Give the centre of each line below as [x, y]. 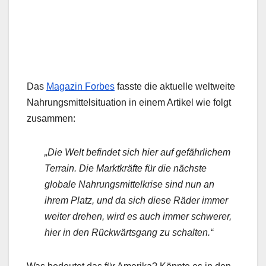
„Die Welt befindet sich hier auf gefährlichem [137, 153]
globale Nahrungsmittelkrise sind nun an [129, 185]
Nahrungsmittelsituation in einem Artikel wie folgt [129, 103]
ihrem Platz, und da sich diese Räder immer [136, 201]
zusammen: [51, 119]
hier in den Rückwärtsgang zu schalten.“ [129, 233]
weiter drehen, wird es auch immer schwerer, [138, 217]
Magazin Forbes [80, 87]
